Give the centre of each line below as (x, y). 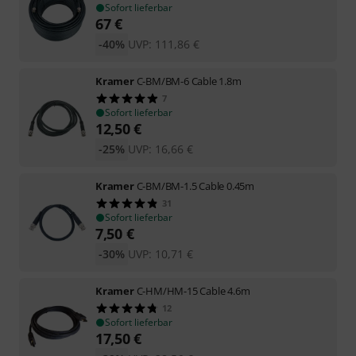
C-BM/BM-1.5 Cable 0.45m (195, 186)
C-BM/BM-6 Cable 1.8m (189, 81)
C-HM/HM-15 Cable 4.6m (193, 290)
